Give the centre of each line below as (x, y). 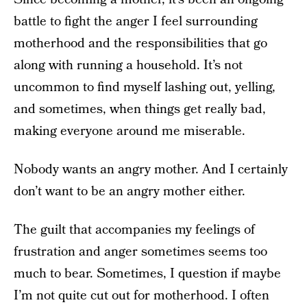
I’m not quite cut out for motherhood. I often (142, 296)
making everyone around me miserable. (130, 131)
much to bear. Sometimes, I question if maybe (147, 274)
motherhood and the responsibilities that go (140, 44)
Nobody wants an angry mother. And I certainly (151, 170)
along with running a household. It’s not (128, 65)
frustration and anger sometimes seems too (140, 252)
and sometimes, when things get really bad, (140, 109)
